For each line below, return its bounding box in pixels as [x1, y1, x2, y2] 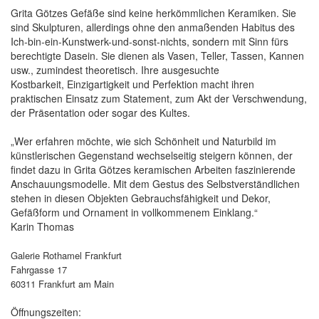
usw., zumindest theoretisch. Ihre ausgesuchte [11, 62, 219, 77]
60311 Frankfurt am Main [11, 276, 114, 291]
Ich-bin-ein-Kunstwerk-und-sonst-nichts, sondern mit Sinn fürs [11, 33, 288, 48]
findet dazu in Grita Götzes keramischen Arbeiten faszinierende [11, 162, 296, 177]
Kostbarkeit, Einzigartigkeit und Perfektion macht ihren [11, 76, 254, 91]
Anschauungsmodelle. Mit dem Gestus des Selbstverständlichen [11, 176, 300, 191]
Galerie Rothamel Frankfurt [11, 248, 122, 262]
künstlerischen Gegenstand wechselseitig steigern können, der [11, 147, 293, 162]
